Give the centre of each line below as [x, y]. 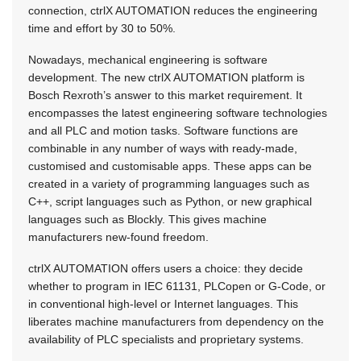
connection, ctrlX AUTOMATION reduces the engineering [173, 11]
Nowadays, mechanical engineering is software [148, 60]
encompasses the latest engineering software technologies [178, 113]
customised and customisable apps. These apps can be [170, 166]
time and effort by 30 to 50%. [102, 29]
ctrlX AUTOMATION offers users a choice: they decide [166, 269]
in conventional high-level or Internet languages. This [163, 304]
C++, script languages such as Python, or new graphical [170, 202]
